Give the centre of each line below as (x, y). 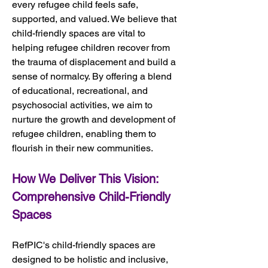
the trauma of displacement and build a (95, 62)
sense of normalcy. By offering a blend (93, 76)
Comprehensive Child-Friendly (93, 197)
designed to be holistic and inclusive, (91, 259)
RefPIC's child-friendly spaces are (85, 245)
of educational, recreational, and (81, 90)
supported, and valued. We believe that (95, 19)
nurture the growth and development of (95, 119)
